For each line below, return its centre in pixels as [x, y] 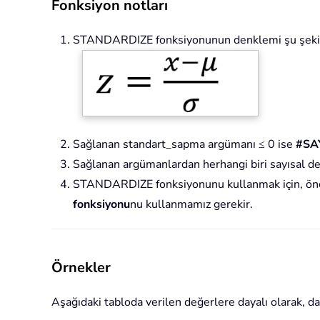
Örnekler [81, 267]
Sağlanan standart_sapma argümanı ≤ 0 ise [184, 144]
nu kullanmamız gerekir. [191, 204]
